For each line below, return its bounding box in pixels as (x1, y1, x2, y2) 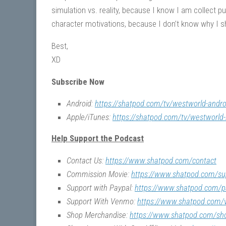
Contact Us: (67, 155, 105, 166)
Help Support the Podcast (51, 133, 144, 144)
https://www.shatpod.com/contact (105, 155, 216, 166)
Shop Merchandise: (67, 210, 130, 220)
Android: (67, 98, 95, 109)
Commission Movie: (67, 169, 131, 180)
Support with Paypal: (67, 183, 135, 193)
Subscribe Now (51, 76, 104, 87)
